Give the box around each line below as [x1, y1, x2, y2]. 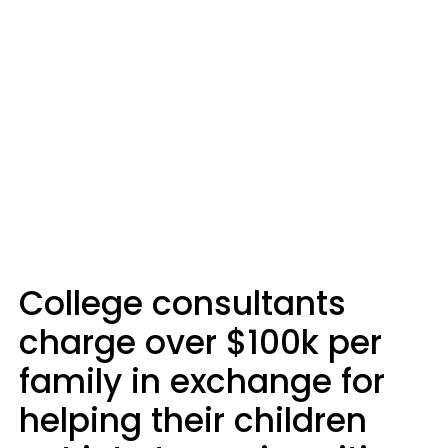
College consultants [19, 280, 346, 327]
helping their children [19, 397, 367, 444]
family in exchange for [19, 358, 385, 405]
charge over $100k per [19, 319, 382, 366]
